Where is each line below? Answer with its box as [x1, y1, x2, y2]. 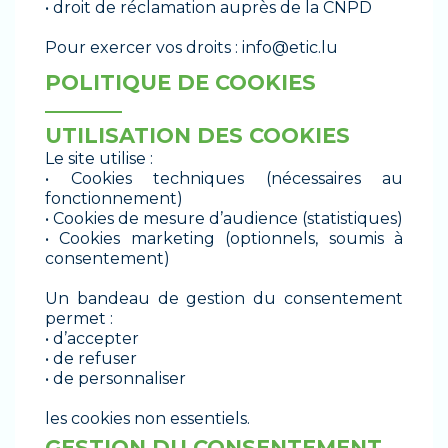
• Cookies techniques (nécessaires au [45, 169, 403, 189]
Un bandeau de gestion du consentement [45, 289, 403, 309]
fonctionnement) [45, 189, 183, 209]
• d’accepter [45, 329, 139, 349]
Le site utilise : [45, 149, 153, 169]
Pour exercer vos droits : [45, 37, 242, 57]
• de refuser [45, 349, 137, 369]
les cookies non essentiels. [45, 409, 250, 429]
